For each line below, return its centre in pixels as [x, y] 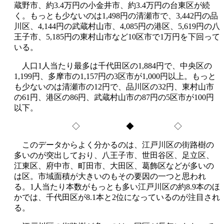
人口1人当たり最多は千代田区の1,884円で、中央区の [113, 65]
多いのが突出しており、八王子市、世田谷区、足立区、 [114, 155]
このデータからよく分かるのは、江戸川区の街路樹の [114, 144]
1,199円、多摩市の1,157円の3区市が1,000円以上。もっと [115, 76]
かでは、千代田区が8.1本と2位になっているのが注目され [117, 197]
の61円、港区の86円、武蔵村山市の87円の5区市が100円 [114, 97]
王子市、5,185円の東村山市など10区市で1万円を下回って [117, 36]
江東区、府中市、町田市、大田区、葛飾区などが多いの [114, 165]
